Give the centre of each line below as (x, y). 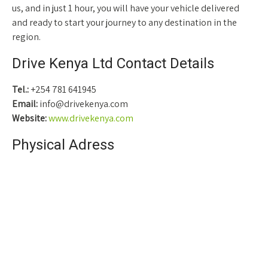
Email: (26, 103)
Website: (29, 118)
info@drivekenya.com (84, 103)
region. (26, 36)
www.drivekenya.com (91, 118)
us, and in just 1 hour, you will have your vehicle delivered (126, 8)
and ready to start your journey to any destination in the (124, 22)
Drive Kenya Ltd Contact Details (113, 63)
